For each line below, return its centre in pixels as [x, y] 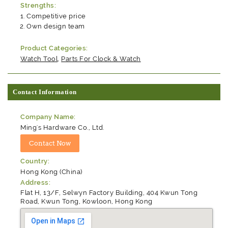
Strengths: [38, 6]
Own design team [56, 26]
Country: [35, 161]
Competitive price [56, 16]
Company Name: [48, 117]
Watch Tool [39, 59]
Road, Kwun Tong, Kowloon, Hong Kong [87, 202]
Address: [36, 182]
